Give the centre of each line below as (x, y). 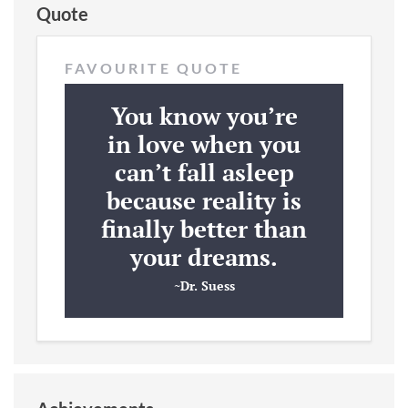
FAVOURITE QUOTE (153, 67)
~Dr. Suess (204, 285)
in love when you (204, 143)
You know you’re (204, 115)
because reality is (204, 200)
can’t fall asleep (204, 172)
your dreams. (204, 256)
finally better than (204, 228)
